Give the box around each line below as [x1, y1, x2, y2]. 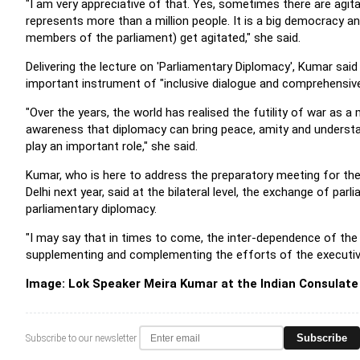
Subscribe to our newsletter [26, 332, 137, 344]
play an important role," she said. [26, 139, 198, 153]
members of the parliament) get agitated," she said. [26, 31, 301, 45]
